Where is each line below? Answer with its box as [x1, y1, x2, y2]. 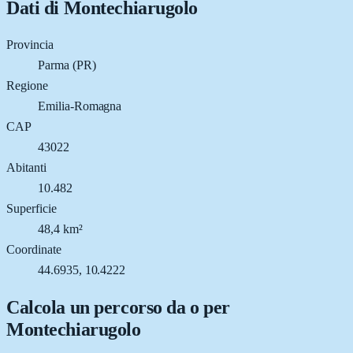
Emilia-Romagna [38, 98, 122, 113]
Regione [6, 78, 48, 92]
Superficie [6, 201, 57, 215]
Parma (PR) [38, 58, 96, 72]
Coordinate [6, 242, 61, 256]
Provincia [6, 37, 54, 51]
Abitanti [6, 160, 46, 174]
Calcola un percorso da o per [6, 296, 230, 318]
